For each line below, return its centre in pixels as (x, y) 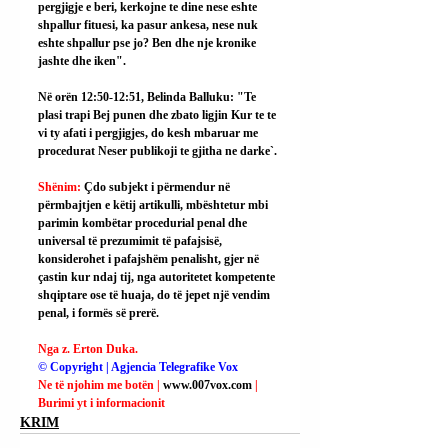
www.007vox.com (207, 384)
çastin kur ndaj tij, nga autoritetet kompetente (158, 276)
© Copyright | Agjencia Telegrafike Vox (138, 366)
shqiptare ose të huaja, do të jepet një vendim (155, 294)
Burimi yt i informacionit (101, 402)
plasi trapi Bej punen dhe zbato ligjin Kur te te (158, 114)
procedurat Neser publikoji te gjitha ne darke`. (157, 150)
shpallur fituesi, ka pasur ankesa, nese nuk (149, 24)
